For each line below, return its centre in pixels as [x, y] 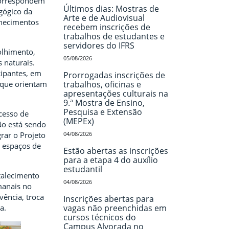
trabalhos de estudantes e [114, 36]
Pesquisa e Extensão [102, 112]
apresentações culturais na [116, 94]
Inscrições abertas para [108, 199]
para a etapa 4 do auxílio [110, 160]
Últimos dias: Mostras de [111, 9]
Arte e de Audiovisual [104, 18]
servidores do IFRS [99, 45]
